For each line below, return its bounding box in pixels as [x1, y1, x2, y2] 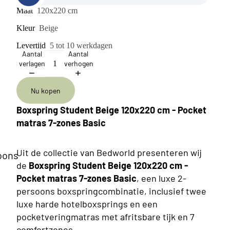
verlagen [18, 59, 45, 68]
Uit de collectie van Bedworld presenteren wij [16, 146, 202, 158]
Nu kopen [31, 86, 61, 95]
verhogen [64, 59, 93, 68]
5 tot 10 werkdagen [50, 41, 112, 50]
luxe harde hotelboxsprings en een [16, 198, 158, 209]
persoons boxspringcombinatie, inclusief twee [16, 185, 206, 197]
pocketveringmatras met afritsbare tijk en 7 [16, 210, 195, 222]
